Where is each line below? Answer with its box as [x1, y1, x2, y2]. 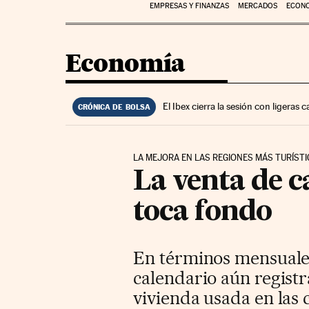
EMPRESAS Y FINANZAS [149, 1, 229, 10]
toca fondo [133, 198, 272, 226]
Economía [65, 47, 186, 78]
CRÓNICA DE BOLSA [77, 101, 151, 112]
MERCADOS [237, 1, 277, 10]
